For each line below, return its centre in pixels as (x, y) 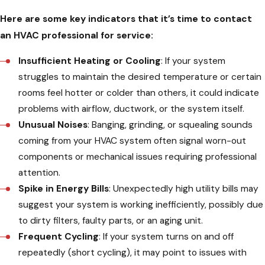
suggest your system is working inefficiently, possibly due (141, 204)
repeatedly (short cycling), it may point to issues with (133, 252)
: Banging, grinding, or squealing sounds (170, 125)
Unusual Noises (53, 125)
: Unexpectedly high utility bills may (184, 188)
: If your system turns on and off (167, 236)
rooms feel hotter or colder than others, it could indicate (139, 93)
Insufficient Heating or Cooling (90, 61)
